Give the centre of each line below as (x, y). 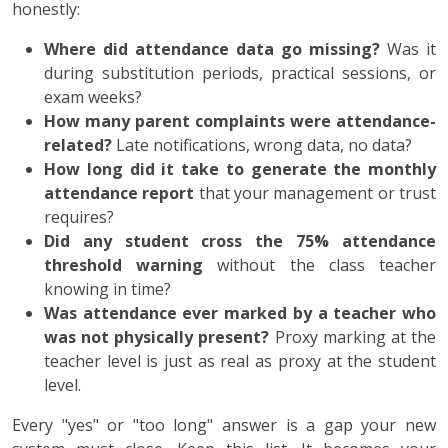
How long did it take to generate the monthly (240, 168)
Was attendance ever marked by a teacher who (240, 312)
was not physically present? (157, 336)
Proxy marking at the (353, 336)
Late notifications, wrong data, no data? (262, 144)
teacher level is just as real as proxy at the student (240, 360)
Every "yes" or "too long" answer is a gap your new (224, 424)
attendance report (119, 192)
